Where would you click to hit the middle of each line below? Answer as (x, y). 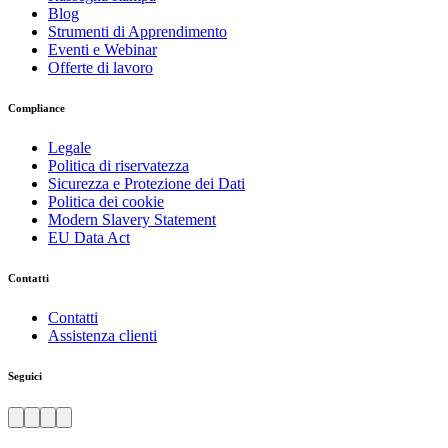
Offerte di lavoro (100, 68)
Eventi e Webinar (102, 50)
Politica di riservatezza (118, 166)
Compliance (36, 108)
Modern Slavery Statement (132, 220)
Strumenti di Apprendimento (137, 32)
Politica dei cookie (106, 202)
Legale (69, 148)
